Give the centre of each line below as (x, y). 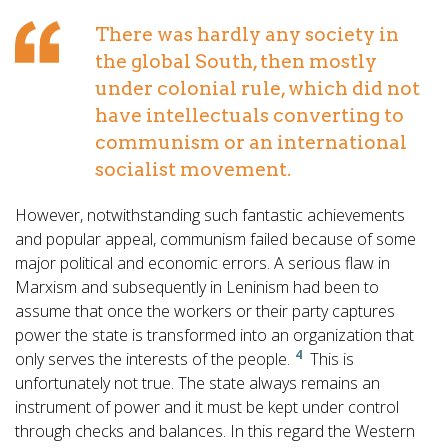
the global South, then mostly (236, 62)
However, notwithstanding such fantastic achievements (210, 215)
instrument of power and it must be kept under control (207, 407)
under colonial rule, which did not (257, 89)
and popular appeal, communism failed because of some (215, 239)
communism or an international (251, 143)
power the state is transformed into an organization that (214, 335)
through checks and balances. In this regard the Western (215, 431)
